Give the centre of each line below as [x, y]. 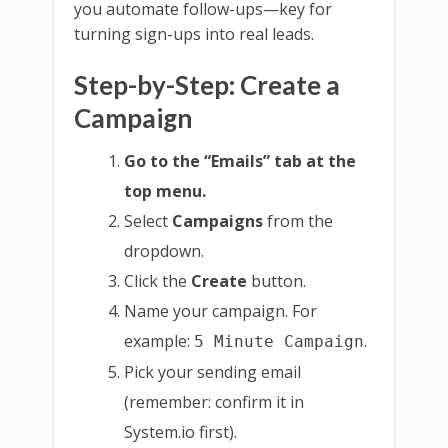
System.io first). [181, 432]
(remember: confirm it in [214, 402]
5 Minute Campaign [279, 342]
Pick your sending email [213, 372]
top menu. [165, 191]
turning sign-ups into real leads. [194, 34]
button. [277, 281]
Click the [158, 281]
